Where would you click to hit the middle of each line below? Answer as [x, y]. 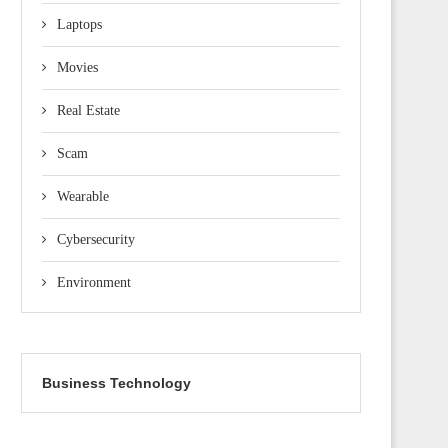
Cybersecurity [96, 239]
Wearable [83, 196]
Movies [77, 67]
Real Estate [88, 110]
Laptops [79, 24]
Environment [94, 282]
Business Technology [116, 382]
